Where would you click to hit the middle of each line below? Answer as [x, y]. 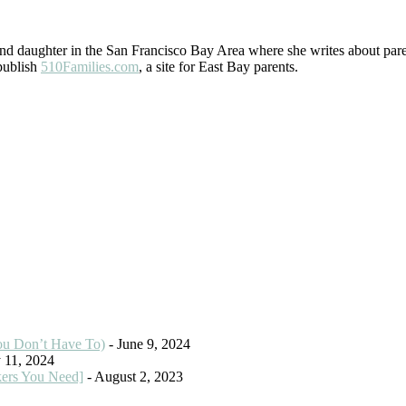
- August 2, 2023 [133, 376]
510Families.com [90, 66]
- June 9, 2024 [148, 343]
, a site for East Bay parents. [218, 66]
